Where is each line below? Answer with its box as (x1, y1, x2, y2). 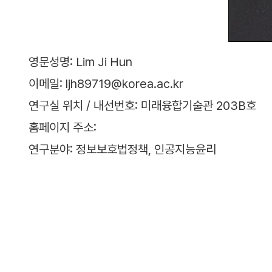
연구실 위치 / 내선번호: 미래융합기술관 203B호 (29, 98, 256, 113)
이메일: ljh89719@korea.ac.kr (29, 76, 183, 91)
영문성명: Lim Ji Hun (29, 55, 132, 69)
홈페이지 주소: (29, 120, 97, 135)
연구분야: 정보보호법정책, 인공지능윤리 (29, 142, 216, 157)
